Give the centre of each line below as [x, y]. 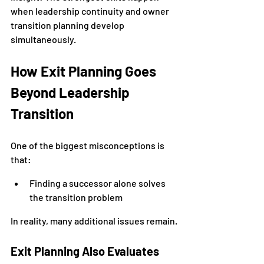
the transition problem [76, 197]
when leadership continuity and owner [91, 11]
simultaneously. [43, 39]
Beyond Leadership [71, 92]
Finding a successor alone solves [98, 183]
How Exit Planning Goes [85, 71]
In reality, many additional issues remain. [94, 221]
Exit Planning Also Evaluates [85, 251]
